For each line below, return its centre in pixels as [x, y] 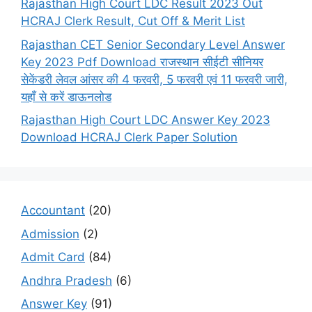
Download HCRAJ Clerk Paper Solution [129, 137]
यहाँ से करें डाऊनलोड [66, 96]
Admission [50, 234]
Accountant [53, 210]
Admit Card [53, 257]
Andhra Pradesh [67, 280]
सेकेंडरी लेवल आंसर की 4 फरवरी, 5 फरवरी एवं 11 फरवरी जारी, [154, 79]
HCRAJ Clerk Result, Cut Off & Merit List [133, 21]
